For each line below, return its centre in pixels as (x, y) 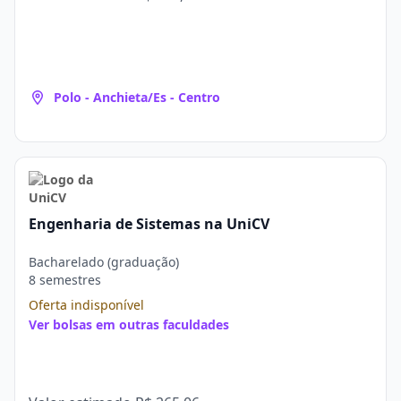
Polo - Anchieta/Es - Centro (137, 97)
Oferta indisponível (86, 305)
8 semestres (65, 280)
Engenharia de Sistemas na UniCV (149, 224)
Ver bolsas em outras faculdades (129, 324)
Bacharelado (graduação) (104, 262)
